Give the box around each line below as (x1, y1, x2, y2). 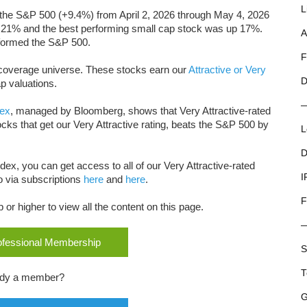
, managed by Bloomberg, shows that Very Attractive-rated (10, 105, 271, 116)
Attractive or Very (188, 64, 266, 75)
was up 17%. (205, 23, 262, 34)
